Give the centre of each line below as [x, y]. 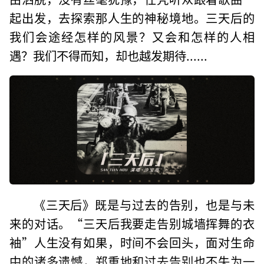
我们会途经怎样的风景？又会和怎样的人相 [132, 36]
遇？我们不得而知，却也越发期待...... [109, 55]
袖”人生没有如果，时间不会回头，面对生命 [132, 242]
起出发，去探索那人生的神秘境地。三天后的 [132, 17]
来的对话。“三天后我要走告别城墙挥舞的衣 [132, 223]
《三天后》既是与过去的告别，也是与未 [144, 204]
